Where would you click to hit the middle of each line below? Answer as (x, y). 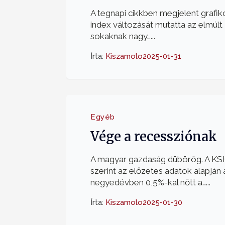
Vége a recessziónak (154, 137)
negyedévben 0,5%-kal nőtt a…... (150, 182)
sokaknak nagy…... (123, 36)
